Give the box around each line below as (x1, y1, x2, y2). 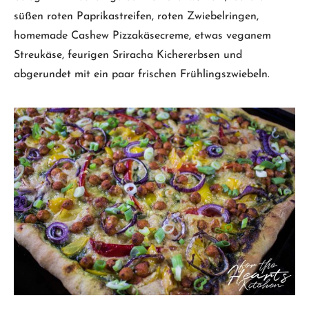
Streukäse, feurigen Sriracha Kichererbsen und (14, 50, 242, 61)
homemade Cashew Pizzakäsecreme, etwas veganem (14, 30, 271, 42)
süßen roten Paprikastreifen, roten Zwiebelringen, (14, 11, 259, 23)
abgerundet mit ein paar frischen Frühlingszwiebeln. (14, 69, 270, 81)
